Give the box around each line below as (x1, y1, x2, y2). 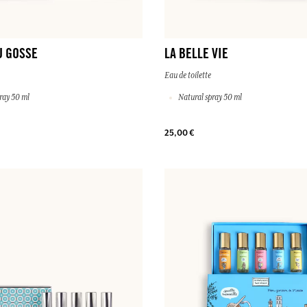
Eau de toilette (164, 71, 211, 81)
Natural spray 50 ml (177, 93, 242, 103)
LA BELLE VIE (164, 49, 228, 63)
